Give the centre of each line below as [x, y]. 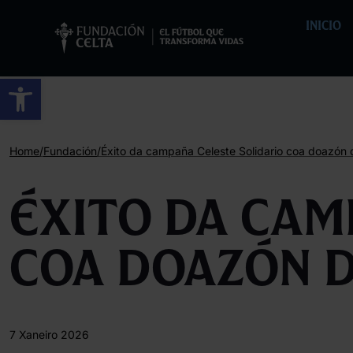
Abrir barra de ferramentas [80, 85]
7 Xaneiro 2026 [49, 334]
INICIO [323, 25]
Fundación [70, 151]
